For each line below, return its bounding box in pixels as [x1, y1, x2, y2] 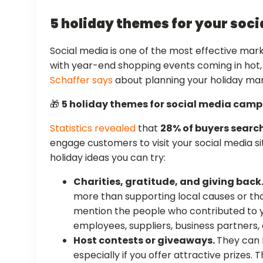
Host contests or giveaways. [73, 233, 217, 247]
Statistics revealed [50, 121, 136, 135]
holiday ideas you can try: [50, 150, 166, 164]
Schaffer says [50, 73, 113, 87]
